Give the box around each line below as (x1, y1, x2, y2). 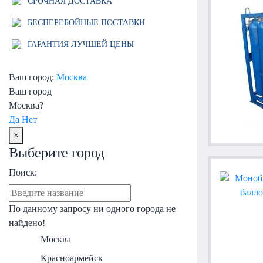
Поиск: (9, 167, 37, 177)
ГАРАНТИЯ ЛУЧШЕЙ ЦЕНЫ (25, 39, 134, 49)
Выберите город (9, 144, 104, 160)
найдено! (9, 217, 45, 228)
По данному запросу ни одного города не (9, 203, 176, 214)
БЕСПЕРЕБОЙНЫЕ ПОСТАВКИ (25, 17, 145, 27)
